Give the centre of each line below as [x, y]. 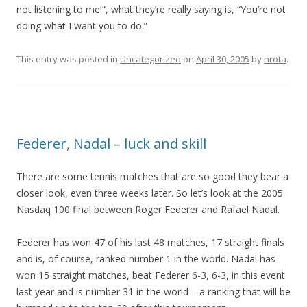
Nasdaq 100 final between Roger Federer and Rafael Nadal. [148, 209]
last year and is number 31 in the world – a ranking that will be [153, 292]
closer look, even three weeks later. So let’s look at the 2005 [150, 193]
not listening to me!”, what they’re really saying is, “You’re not [151, 9]
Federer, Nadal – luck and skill [111, 144]
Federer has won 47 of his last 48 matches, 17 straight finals [150, 242]
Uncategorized [150, 59]
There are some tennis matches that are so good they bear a [152, 176]
